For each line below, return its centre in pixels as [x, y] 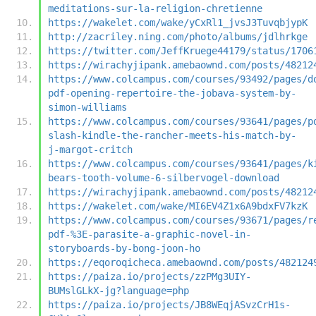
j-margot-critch [90, 149]
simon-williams [87, 107]
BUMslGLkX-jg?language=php [119, 290]
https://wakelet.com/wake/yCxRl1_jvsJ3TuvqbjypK [178, 22]
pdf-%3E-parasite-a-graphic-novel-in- [150, 234]
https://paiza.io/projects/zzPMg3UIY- [150, 276]
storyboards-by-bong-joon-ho [124, 248]
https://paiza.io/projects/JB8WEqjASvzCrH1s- [169, 304]
